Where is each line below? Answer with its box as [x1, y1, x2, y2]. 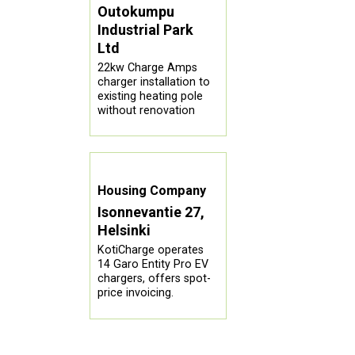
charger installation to [97, 74, 211, 89]
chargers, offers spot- [97, 272, 212, 286]
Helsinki [97, 222, 151, 239]
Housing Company [97, 183, 207, 199]
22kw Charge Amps [97, 60, 198, 74]
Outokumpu [97, 2, 175, 20]
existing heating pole [97, 89, 204, 103]
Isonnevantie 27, [97, 204, 205, 221]
